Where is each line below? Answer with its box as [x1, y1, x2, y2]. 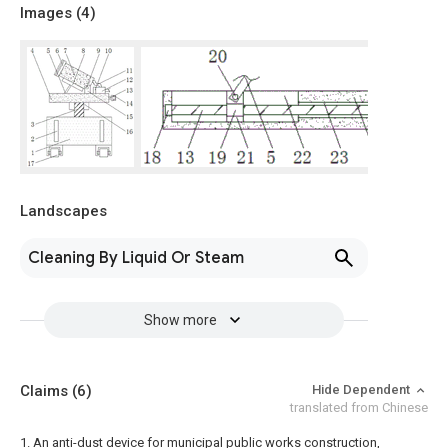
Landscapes [20, 202, 107, 220]
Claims [20, 382, 72, 400]
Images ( [20, 4, 81, 22]
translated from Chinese [290, 400, 428, 415]
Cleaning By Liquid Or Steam [28, 248, 244, 268]
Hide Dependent [312, 382, 413, 397]
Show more [143, 312, 217, 328]
